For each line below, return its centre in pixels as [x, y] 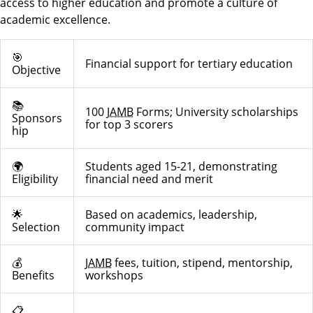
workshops [114, 276]
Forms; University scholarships [216, 112]
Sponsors [37, 118]
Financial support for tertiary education [189, 64]
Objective [36, 70]
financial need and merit [149, 179]
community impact [135, 227]
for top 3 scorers [129, 125]
